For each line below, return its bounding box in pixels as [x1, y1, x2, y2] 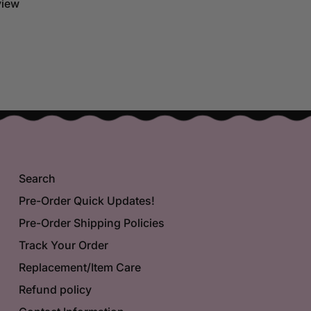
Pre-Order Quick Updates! [18, 193, 155, 208]
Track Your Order [18, 237, 108, 252]
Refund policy [18, 282, 92, 296]
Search [18, 171, 56, 185]
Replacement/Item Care [18, 260, 141, 274]
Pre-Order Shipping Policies [18, 215, 165, 230]
